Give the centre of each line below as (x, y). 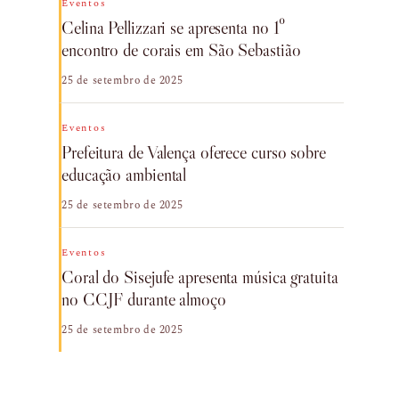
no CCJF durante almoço (144, 299)
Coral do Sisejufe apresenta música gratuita (200, 277)
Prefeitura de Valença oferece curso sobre (194, 152)
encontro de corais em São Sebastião (181, 50)
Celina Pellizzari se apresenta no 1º (174, 28)
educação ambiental (124, 175)
